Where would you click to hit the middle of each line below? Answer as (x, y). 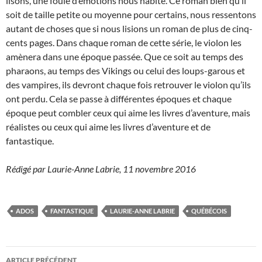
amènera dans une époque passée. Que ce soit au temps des (125, 57)
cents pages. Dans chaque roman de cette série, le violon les (124, 43)
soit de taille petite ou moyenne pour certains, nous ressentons (131, 15)
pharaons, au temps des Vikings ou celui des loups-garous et (125, 71)
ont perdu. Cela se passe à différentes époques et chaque (119, 99)
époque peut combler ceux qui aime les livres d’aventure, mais (128, 113)
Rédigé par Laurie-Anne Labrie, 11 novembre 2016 (101, 169)
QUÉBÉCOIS (209, 211)
